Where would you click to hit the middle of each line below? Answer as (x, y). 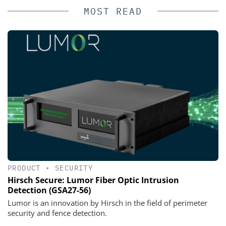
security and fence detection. (57, 213)
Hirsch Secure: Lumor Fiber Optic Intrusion (93, 180)
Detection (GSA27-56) (49, 190)
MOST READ (113, 12)
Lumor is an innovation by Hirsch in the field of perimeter (107, 203)
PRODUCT (24, 168)
